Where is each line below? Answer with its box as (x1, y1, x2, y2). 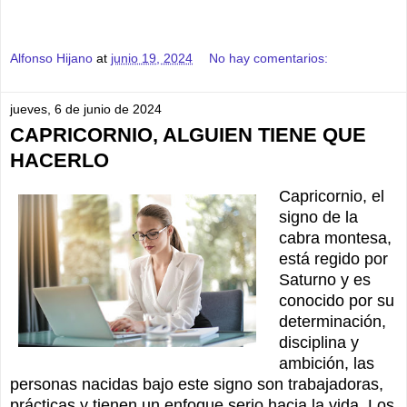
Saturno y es (278, 271, 371, 290)
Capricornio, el (278, 187, 384, 206)
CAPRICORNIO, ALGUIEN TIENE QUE (10, 123, 366, 146)
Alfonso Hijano (10, 50, 93, 65)
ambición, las (278, 354, 374, 373)
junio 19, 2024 (111, 50, 193, 65)
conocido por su (278, 292, 394, 311)
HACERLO (10, 148, 109, 172)
